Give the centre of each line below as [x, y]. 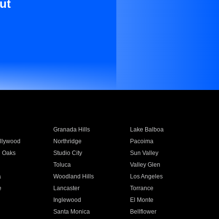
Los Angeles [147, 176]
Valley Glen [145, 165]
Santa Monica [71, 212]
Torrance [142, 188]
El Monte [142, 200]
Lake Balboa [147, 130]
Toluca [62, 165]
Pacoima [142, 141]
